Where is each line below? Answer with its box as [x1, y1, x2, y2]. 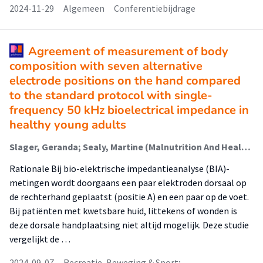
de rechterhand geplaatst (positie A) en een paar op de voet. [9, 191, 249, 203]
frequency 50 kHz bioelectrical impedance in [9, 102, 249, 118]
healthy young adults [9, 117, 126, 133]
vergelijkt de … [9, 233, 70, 245]
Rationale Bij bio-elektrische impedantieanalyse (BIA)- [9, 163, 230, 174]
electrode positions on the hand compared [9, 73, 241, 89]
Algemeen [63, 2, 104, 14]
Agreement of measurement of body [28, 43, 228, 59]
